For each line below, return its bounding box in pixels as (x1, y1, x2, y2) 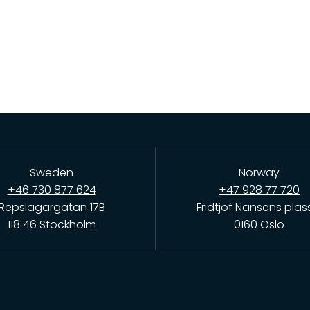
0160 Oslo (234, 216, 284, 232)
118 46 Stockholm (7, 216, 96, 232)
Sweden (30, 164, 73, 181)
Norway (239, 164, 280, 181)
